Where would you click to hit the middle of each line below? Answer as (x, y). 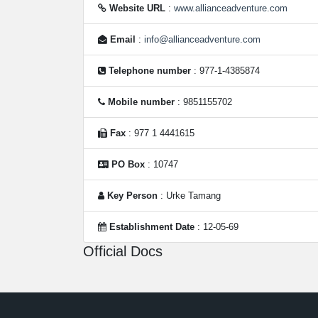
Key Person (132, 196)
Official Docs (123, 251)
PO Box (128, 164)
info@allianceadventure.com (202, 39)
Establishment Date (152, 227)
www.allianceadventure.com (231, 8)
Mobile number (141, 102)
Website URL (137, 8)
